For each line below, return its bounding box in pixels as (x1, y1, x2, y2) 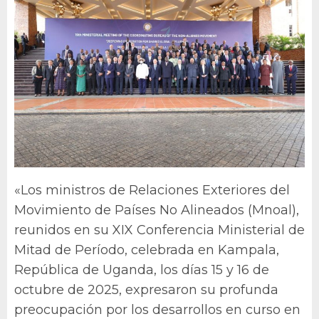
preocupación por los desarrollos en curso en (14, 301, 300, 318)
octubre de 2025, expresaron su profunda (14, 281, 278, 298)
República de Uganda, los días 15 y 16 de (14, 261, 269, 278)
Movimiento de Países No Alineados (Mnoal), (14, 202, 299, 218)
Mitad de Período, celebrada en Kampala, (14, 241, 279, 258)
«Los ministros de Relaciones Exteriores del (14, 182, 290, 198)
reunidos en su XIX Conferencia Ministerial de (14, 221, 305, 238)
